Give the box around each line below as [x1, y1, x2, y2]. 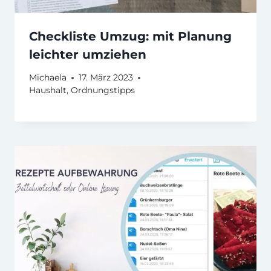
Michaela [29, 73, 67, 83]
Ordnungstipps [71, 85, 135, 96]
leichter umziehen [29, 47, 146, 62]
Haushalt [29, 85, 67, 96]
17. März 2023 [79, 73, 133, 83]
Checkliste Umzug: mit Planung [29, 28, 232, 44]
